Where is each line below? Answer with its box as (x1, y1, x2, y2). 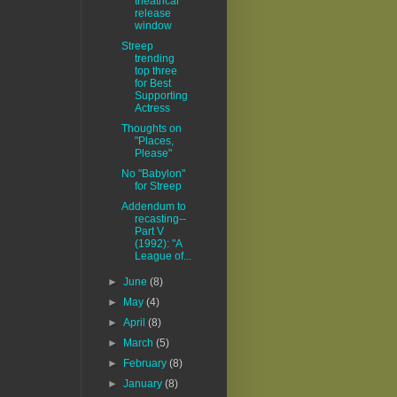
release (134, 7, 171, 20)
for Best (134, 77, 171, 90)
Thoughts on (121, 122, 182, 136)
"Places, (134, 135, 174, 148)
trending (134, 52, 175, 66)
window (134, 19, 172, 33)
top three (134, 65, 177, 78)
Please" (134, 147, 172, 160)
